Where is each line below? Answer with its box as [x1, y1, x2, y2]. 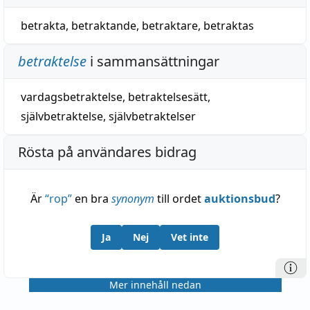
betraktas [203, 18, 254, 33]
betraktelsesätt [128, 89, 208, 104]
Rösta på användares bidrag [18, 143, 197, 161]
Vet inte [171, 230, 208, 244]
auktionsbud [203, 191, 275, 206]
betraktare [142, 18, 198, 33]
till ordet [154, 191, 204, 206]
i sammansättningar [86, 52, 219, 71]
